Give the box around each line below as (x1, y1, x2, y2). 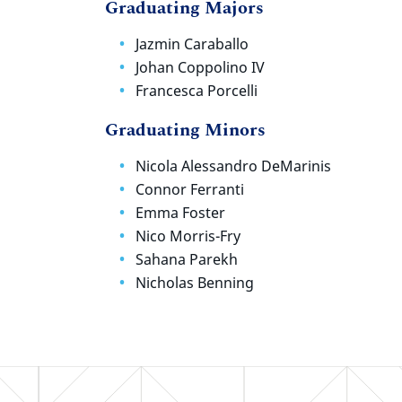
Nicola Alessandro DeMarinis (135, 156, 331, 177)
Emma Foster (135, 203, 225, 223)
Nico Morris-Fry (135, 226, 240, 247)
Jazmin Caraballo (135, 34, 249, 55)
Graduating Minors (105, 117, 266, 144)
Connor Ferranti (135, 179, 248, 200)
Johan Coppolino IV (135, 57, 265, 78)
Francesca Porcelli (135, 81, 258, 101)
